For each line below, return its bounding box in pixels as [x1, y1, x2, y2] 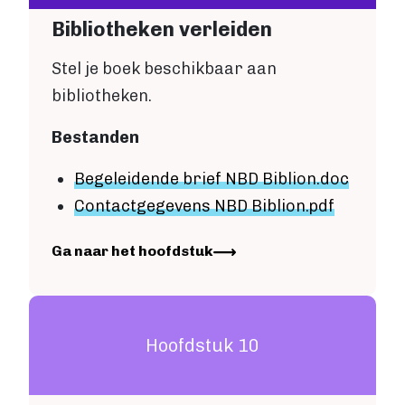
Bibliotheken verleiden [52, 17, 272, 42]
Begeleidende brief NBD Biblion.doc [74, 169, 349, 190]
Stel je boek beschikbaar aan [52, 59, 277, 80]
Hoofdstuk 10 [146, 334, 259, 357]
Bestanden [52, 127, 139, 148]
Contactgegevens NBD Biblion [74, 196, 306, 217]
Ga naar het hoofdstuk [52, 242, 213, 260]
